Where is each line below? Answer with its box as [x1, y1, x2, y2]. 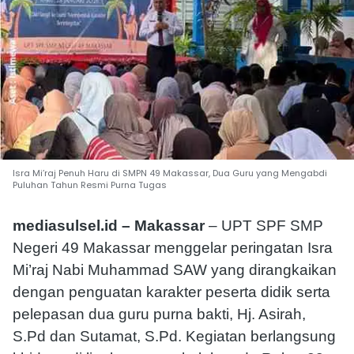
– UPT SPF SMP [205, 217, 323, 234]
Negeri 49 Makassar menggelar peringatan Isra [13, 239, 333, 256]
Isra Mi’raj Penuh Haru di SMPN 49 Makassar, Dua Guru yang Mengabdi [13, 166, 327, 179]
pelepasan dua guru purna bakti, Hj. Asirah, [13, 305, 306, 322]
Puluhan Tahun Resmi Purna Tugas [13, 178, 167, 191]
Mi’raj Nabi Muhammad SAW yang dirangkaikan [13, 261, 337, 278]
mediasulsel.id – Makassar [13, 217, 205, 234]
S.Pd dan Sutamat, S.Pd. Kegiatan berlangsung [13, 327, 336, 345]
